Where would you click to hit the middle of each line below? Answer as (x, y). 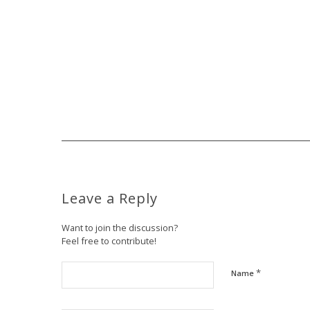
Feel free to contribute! (109, 241)
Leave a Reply (110, 198)
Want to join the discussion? (120, 228)
